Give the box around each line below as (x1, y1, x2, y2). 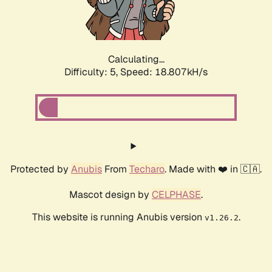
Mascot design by (69, 188, 152, 202)
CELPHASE (152, 188, 201, 202)
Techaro (129, 163, 165, 176)
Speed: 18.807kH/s (120, 66, 208, 79)
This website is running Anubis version (32, 211, 205, 224)
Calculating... (107, 53, 165, 66)
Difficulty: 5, (64, 66, 120, 79)
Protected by (10, 163, 71, 176)
